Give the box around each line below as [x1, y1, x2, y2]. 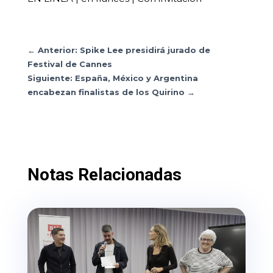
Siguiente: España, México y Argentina [27, 73, 198, 83]
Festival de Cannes [27, 59, 112, 69]
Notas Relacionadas [27, 165, 182, 185]
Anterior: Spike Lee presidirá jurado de [37, 45, 210, 55]
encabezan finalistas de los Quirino [27, 87, 185, 97]
